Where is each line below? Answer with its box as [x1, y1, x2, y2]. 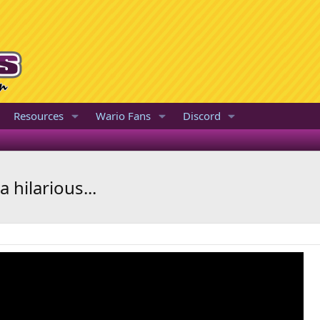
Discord [182, 109, 221, 123]
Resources [13, 109, 64, 123]
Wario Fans [95, 109, 151, 123]
